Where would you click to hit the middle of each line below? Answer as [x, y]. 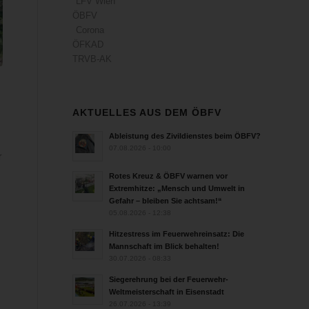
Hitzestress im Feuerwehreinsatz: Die [177, 234]
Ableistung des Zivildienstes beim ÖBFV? [185, 136]
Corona [90, 30]
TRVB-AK [92, 59]
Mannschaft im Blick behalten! [165, 246]
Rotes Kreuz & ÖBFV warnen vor [169, 176]
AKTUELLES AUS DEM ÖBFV [147, 112]
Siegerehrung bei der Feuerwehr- [169, 279]
